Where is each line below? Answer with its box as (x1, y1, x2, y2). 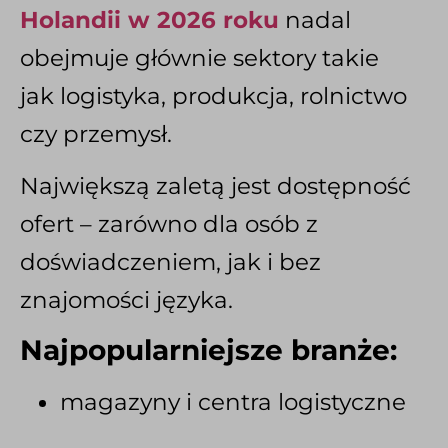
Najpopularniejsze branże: (20, 332, 397, 367)
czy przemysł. (20, 119, 172, 148)
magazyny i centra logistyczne (60, 387, 406, 416)
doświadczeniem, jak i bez (20, 248, 321, 277)
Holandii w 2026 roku (20, 5, 279, 34)
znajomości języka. (20, 286, 233, 315)
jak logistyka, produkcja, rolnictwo (20, 81, 407, 110)
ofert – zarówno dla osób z (20, 210, 318, 239)
